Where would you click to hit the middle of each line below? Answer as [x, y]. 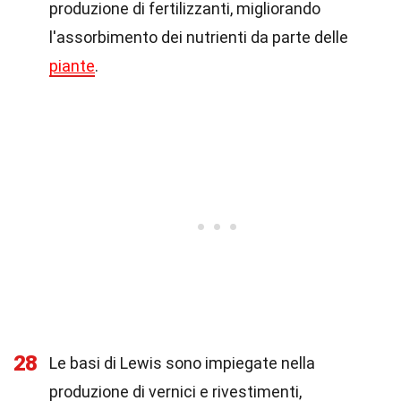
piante [72, 66]
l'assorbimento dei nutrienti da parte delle [199, 37]
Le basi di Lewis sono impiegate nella [182, 363]
